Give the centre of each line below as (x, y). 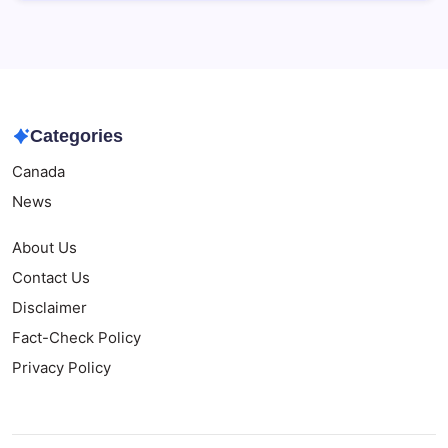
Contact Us (51, 278)
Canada (38, 172)
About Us (44, 248)
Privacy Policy (61, 368)
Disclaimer (49, 308)
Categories (76, 136)
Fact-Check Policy (76, 338)
